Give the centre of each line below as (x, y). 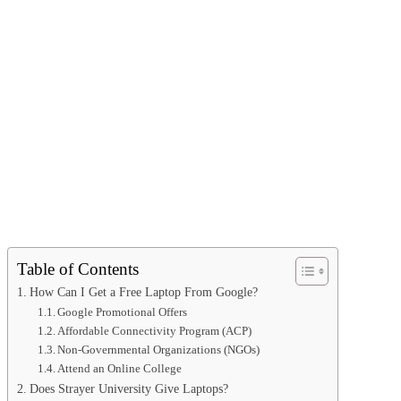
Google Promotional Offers (123, 312)
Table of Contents (78, 269)
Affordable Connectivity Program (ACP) (155, 331)
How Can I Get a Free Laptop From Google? (143, 292)
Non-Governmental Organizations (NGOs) (159, 350)
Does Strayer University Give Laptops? (128, 389)
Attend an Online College (120, 369)
